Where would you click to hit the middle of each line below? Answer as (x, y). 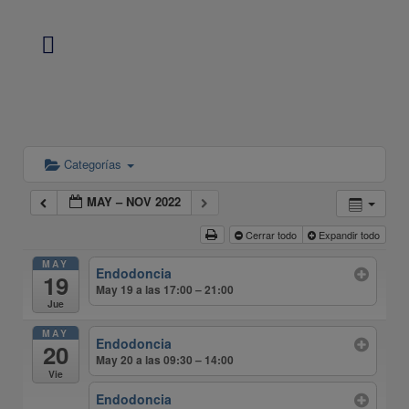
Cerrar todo (271, 235)
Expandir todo (349, 235)
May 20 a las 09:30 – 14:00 (165, 360)
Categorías (94, 164)
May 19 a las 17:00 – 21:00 (165, 290)
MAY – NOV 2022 (134, 201)
